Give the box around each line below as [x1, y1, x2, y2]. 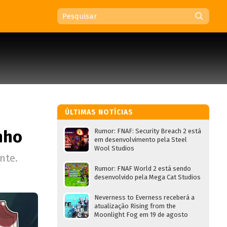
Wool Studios [94, 144, 134, 152]
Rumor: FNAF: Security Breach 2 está [94, 127, 201, 135]
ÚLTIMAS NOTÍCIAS [65, 108, 133, 117]
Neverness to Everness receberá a [94, 194, 195, 201]
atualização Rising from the [94, 202, 176, 210]
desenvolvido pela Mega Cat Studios [94, 173, 201, 181]
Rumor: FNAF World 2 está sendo [94, 165, 191, 172]
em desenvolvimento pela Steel [94, 136, 187, 143]
